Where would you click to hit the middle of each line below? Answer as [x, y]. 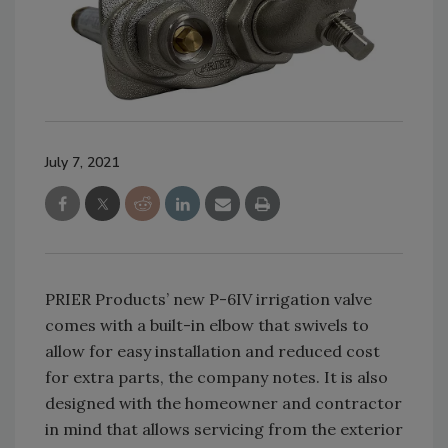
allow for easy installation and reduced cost [212, 350]
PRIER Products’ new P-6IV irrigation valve [208, 298]
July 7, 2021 [82, 162]
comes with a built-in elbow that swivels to [207, 324]
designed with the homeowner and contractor [223, 402]
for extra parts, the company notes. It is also [216, 376]
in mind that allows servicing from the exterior [224, 428]
